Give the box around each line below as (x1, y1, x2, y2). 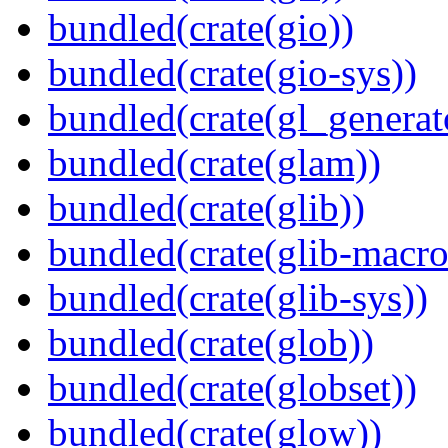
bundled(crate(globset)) (48, 366, 417, 410)
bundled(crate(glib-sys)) (48, 276, 428, 320)
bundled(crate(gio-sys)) (48, 51, 417, 95)
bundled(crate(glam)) (48, 141, 381, 185)
